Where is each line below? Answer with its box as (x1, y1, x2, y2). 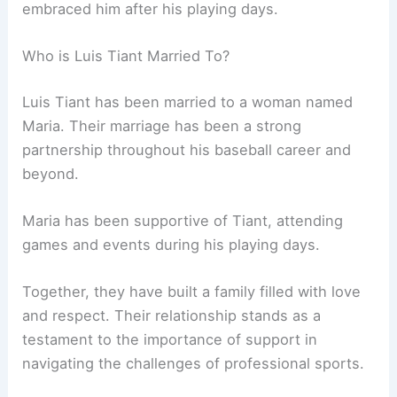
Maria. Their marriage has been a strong (22, 116, 302, 135)
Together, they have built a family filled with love (22, 283, 362, 301)
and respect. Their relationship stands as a (22, 307, 322, 325)
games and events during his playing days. (22, 236, 321, 254)
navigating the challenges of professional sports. (22, 354, 365, 373)
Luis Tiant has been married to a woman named (22, 92, 354, 111)
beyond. (22, 164, 80, 183)
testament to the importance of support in (22, 331, 318, 349)
